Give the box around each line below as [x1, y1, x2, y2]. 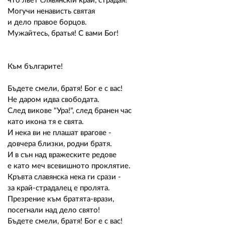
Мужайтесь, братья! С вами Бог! [8, 29, 119, 37]
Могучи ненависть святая [8, 7, 95, 15]
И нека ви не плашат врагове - [8, 129, 114, 137]
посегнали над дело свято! [8, 206, 100, 214]
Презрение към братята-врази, [8, 195, 114, 203]
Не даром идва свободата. [8, 95, 99, 103]
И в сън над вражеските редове [8, 151, 117, 159]
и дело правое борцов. [8, 18, 87, 26]
